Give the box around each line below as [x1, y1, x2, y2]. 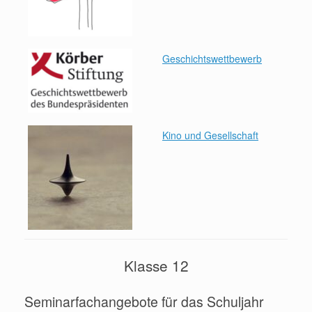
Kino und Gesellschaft [162, 127, 258, 142]
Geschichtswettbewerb [162, 51, 262, 65]
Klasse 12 [123, 254, 189, 276]
